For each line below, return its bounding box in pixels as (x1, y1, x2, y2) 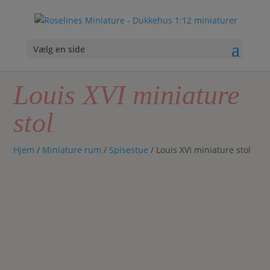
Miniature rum (42, 144, 102, 155)
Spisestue (109, 144, 149, 155)
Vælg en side (33, 43, 85, 55)
